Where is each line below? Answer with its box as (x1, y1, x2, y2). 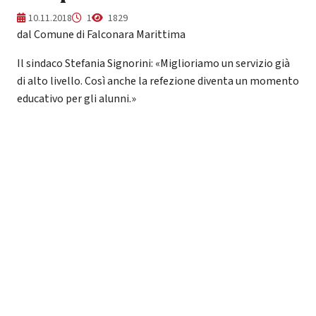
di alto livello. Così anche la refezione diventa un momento (17, 73, 299, 89)
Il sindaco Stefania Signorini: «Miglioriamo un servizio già (17, 55, 290, 71)
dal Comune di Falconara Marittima (17, 26, 186, 42)
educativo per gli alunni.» (17, 90, 136, 107)
